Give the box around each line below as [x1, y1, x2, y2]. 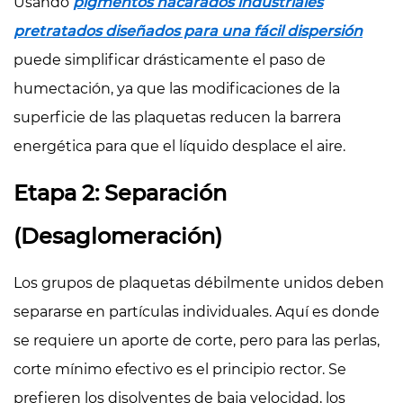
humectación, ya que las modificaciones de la [13, 79, 340, 97]
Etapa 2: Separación [13, 179, 227, 206]
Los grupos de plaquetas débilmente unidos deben [13, 273, 384, 291]
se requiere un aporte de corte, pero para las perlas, [13, 331, 380, 349]
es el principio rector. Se [176, 360, 346, 378]
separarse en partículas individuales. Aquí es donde [13, 302, 380, 320]
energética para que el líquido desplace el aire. [13, 137, 345, 155]
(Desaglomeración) [13, 222, 222, 249]
